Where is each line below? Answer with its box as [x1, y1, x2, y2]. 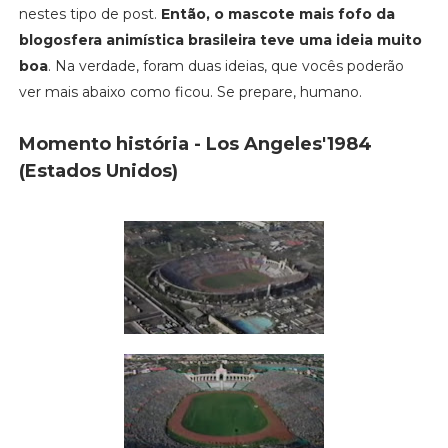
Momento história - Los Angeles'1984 [18, 132, 372, 155]
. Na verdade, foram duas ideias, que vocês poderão [47, 56, 404, 75]
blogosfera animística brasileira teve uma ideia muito [18, 30, 422, 49]
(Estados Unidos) [18, 159, 178, 182]
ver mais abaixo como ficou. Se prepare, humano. [18, 82, 362, 101]
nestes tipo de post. [18, 4, 161, 23]
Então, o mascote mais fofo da [160, 4, 395, 23]
